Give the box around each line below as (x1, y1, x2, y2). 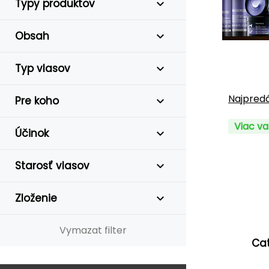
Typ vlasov (15, 61, 70, 76)
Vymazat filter (59, 223, 127, 237)
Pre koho (15, 94, 59, 108)
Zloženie (15, 191, 57, 205)
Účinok (15, 126, 49, 141)
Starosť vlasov (15, 159, 89, 173)
